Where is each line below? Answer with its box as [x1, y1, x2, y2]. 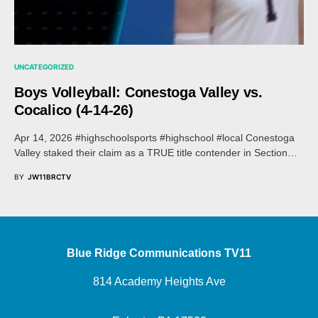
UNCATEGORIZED [14, 62, 74, 71]
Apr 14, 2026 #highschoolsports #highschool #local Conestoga [14, 131, 295, 143]
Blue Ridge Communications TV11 [67, 247, 251, 259]
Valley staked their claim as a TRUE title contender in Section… [14, 146, 297, 158]
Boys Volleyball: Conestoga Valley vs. [14, 84, 263, 100]
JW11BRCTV [28, 172, 71, 181]
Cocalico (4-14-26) [14, 102, 133, 118]
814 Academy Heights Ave [92, 275, 226, 287]
